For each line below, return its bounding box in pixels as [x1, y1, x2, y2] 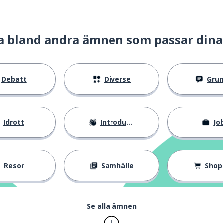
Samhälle [101, 161, 134, 170]
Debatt [1, 74, 27, 84]
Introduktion [100, 117, 126, 127]
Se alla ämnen [86, 201, 137, 211]
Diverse [104, 74, 131, 84]
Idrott [3, 117, 24, 127]
